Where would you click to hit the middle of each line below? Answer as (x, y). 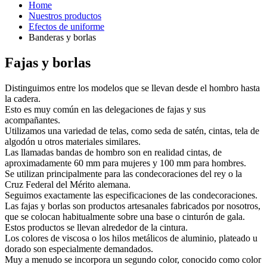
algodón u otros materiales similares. (73, 142)
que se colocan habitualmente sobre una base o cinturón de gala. (125, 217)
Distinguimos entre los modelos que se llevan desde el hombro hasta (132, 88)
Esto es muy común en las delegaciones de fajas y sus (105, 110)
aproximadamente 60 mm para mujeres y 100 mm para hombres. (125, 163)
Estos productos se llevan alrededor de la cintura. (96, 228)
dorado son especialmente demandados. (79, 249)
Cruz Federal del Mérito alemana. (68, 185)
